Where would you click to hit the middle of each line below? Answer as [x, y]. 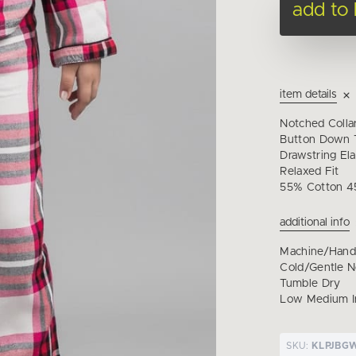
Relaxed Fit [310, 172]
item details [309, 95]
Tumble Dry [310, 284]
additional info [315, 222]
